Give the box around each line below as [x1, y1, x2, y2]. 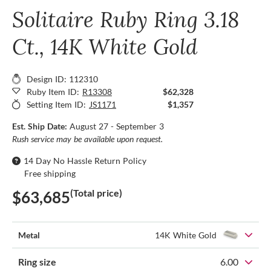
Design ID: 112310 [27, 73, 98, 84]
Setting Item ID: [27, 99, 86, 109]
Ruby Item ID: [27, 86, 79, 97]
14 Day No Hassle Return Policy [24, 155, 146, 166]
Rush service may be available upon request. [12, 133, 163, 144]
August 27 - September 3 [70, 120, 164, 131]
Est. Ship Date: [12, 120, 70, 131]
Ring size [18, 255, 56, 267]
